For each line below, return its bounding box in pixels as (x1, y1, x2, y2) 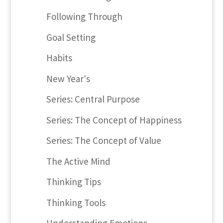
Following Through (46, 10, 122, 23)
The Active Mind (46, 155, 111, 167)
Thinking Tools (46, 196, 106, 209)
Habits (46, 52, 72, 64)
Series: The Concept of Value (46, 134, 161, 147)
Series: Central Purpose (46, 93, 140, 106)
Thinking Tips (46, 176, 101, 188)
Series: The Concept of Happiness (46, 113, 182, 126)
